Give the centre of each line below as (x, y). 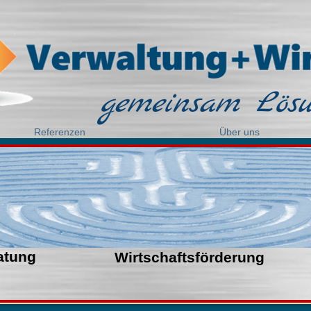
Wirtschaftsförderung (190, 257)
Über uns (239, 132)
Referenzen (60, 132)
